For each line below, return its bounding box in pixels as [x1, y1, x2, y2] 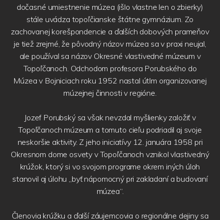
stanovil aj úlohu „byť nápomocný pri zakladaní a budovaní [12, 174, 208, 184]
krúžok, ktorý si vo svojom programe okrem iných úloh [20, 162, 200, 172]
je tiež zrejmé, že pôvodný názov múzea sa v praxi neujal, [14, 39, 206, 49]
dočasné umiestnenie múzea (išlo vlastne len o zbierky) [16, 2, 204, 12]
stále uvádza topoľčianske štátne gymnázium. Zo [26, 14, 194, 25]
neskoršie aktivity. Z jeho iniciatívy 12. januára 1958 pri [17, 137, 203, 147]
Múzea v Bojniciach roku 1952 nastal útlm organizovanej [13, 76, 207, 86]
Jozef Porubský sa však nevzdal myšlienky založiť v [24, 112, 196, 123]
